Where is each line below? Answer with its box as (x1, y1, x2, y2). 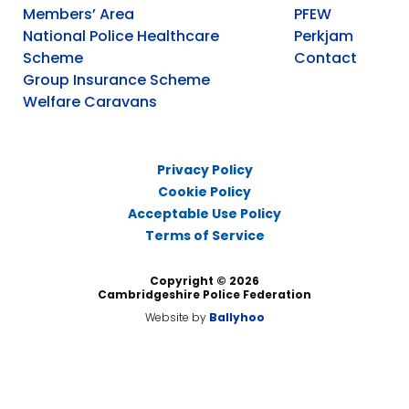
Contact (294, 47, 358, 68)
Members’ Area (23, 3, 134, 25)
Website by (144, 309, 209, 325)
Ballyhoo (208, 309, 265, 325)
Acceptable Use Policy (128, 204, 281, 223)
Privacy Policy (156, 160, 253, 179)
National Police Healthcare (23, 25, 219, 47)
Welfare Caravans (23, 90, 157, 112)
